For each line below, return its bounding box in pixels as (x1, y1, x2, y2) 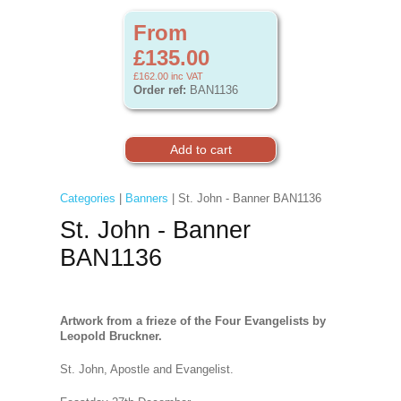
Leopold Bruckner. (59, 329, 162, 343)
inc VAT (168, 71, 203, 81)
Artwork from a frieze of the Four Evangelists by (59, 314, 326, 328)
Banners (124, 192, 168, 205)
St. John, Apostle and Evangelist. (59, 363, 234, 376)
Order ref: (133, 83, 186, 97)
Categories (59, 192, 115, 205)
